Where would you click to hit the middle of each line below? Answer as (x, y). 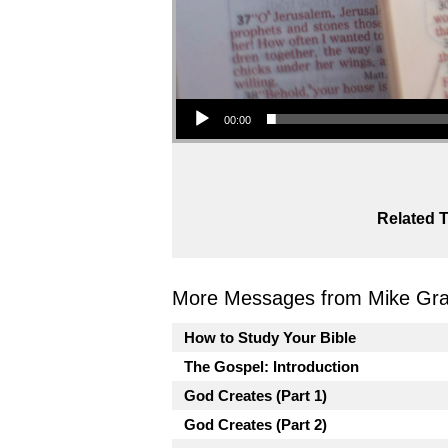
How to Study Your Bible (270, 337)
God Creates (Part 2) (255, 424)
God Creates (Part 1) (255, 395)
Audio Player (199, 97)
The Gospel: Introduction (271, 366)
